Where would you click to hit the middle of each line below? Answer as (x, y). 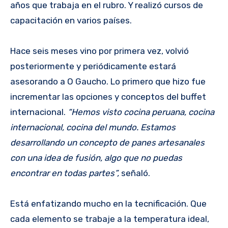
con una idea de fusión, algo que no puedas (96, 158)
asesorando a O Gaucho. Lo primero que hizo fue (108, 81)
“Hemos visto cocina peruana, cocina (141, 112)
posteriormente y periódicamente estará (93, 66)
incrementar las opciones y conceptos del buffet (108, 96)
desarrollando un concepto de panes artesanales (107, 142)
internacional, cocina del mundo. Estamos (93, 127)
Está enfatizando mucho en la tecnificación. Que (108, 203)
